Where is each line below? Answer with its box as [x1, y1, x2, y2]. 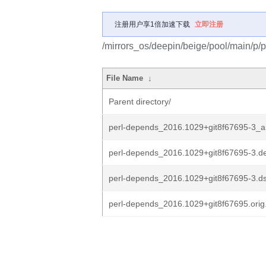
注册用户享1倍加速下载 [115, 20, 190, 28]
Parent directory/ [109, 97, 171, 106]
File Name [106, 74, 144, 83]
